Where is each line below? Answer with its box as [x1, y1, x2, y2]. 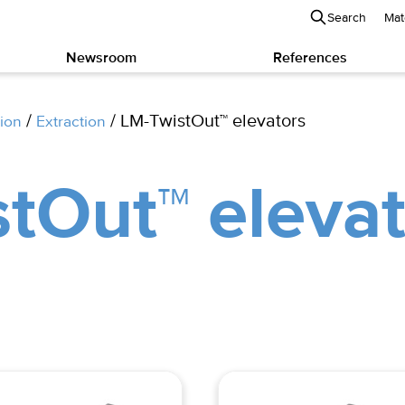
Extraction [36, 114, 106, 130]
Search [326, 12, 366, 24]
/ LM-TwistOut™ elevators [106, 112, 306, 131]
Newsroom [66, 52, 137, 66]
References [272, 52, 347, 66]
